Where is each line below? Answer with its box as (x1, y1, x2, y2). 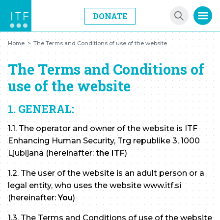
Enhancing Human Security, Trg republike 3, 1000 (8, 136, 200, 145)
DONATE (93, 10, 127, 21)
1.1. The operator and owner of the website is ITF (8, 123, 197, 133)
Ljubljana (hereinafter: (8, 148, 96, 158)
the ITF (96, 148, 125, 158)
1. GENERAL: (8, 102, 74, 116)
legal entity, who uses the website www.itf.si (8, 180, 181, 190)
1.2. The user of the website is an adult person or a (8, 168, 204, 178)
